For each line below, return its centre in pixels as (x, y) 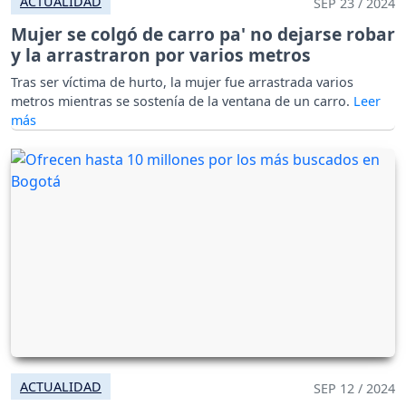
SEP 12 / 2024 (354, 388)
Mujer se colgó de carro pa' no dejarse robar (203, 34)
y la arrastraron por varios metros (161, 54)
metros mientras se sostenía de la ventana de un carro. (182, 101)
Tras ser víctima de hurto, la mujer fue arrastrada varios (182, 82)
